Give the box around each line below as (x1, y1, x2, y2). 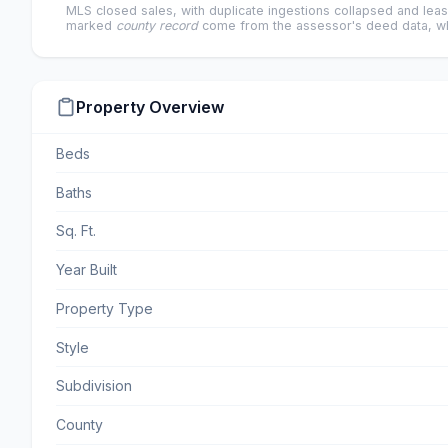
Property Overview (76, 97, 224, 118)
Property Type (56, 299, 153, 317)
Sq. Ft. (56, 222, 96, 240)
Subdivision (56, 377, 132, 395)
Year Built (56, 261, 117, 279)
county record (116, 18, 198, 34)
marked (66, 18, 116, 34)
